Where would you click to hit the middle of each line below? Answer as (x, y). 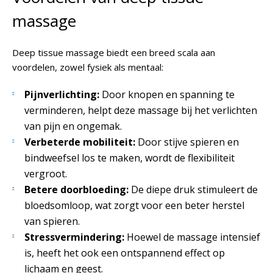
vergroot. (46, 174)
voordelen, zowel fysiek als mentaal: (88, 67)
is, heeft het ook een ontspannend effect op (125, 253)
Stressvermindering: (74, 237)
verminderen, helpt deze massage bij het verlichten (141, 111)
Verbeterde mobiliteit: (80, 142)
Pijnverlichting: (62, 95)
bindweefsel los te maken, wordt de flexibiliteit (129, 158)
